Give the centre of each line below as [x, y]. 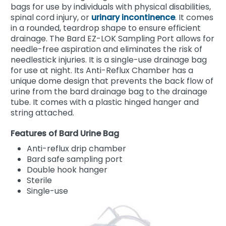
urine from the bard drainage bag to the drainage [109, 91]
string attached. [42, 112]
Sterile [39, 180]
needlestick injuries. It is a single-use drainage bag [109, 60]
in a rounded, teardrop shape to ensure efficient [106, 28]
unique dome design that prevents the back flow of [112, 81]
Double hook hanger [67, 169]
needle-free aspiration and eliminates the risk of [106, 49]
